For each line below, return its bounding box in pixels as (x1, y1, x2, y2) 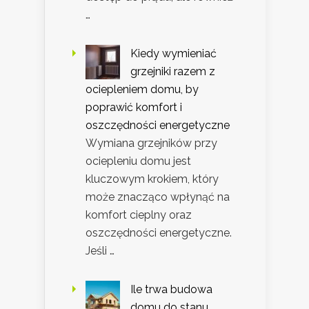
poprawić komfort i (86, 101, 182, 114)
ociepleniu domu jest (86, 154, 191, 168)
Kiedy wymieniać (130, 47, 217, 61)
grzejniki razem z (130, 65, 215, 79)
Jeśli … (86, 244, 114, 258)
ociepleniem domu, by (86, 83, 199, 97)
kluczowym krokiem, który (86, 172, 219, 186)
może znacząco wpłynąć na (86, 190, 230, 204)
